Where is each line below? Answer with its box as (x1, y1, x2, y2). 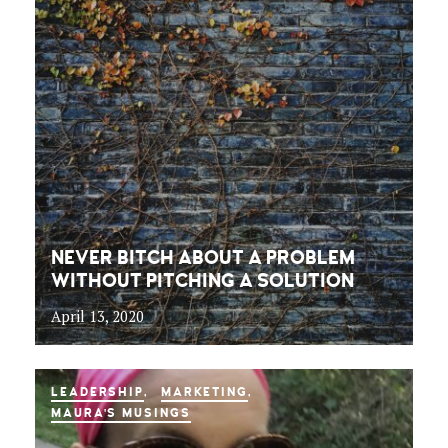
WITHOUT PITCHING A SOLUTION (50, 269, 354, 294)
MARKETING (160, 384, 249, 401)
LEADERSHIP (50, 384, 145, 401)
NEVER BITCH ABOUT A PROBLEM (50, 246, 355, 271)
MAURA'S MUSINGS (50, 404, 191, 421)
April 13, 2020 (50, 307, 144, 327)
